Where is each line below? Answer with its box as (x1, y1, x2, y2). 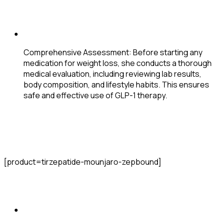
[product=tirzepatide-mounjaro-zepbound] (4, 156, 161, 167)
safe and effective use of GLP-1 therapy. (23, 89, 167, 101)
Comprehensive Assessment (23, 46, 129, 58)
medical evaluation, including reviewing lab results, (23, 68, 201, 79)
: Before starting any (129, 46, 202, 58)
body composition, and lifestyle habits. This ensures (23, 79, 209, 90)
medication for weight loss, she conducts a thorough (23, 57, 212, 68)
